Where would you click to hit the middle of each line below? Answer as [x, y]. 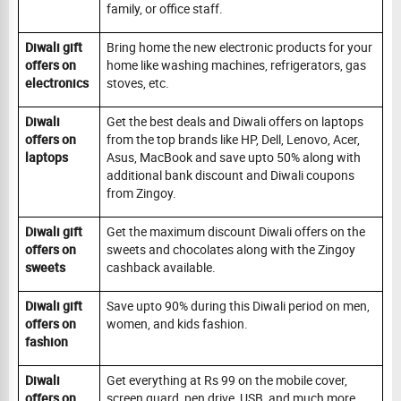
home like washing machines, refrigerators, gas [236, 64]
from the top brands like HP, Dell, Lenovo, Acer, [233, 139]
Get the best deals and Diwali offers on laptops [235, 121]
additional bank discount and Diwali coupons [230, 175]
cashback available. [161, 267]
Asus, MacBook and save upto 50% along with [233, 157]
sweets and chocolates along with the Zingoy [230, 249]
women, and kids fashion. [177, 323]
